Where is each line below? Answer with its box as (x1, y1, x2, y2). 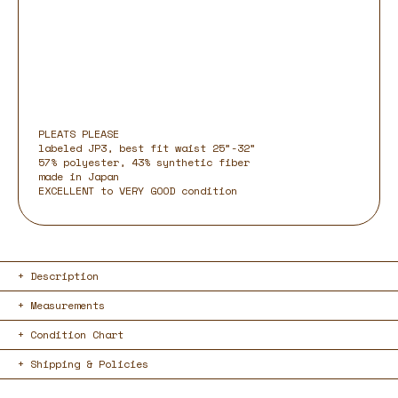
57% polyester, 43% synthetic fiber (38, 155, 256, 171)
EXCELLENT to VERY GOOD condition (38, 183, 237, 199)
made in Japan (38, 169, 119, 185)
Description (30, 268, 99, 284)
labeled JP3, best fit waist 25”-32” (38, 140, 256, 156)
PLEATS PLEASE (38, 126, 119, 142)
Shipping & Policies (30, 356, 148, 372)
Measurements (30, 298, 105, 314)
